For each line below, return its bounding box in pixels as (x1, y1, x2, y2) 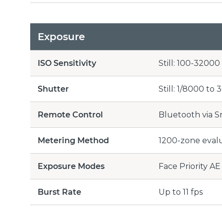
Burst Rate (38, 187, 81, 197)
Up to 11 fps (159, 187, 203, 197)
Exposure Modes (38, 162, 105, 171)
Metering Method (38, 136, 109, 145)
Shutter (38, 84, 69, 94)
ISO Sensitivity (38, 58, 96, 68)
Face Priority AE (159, 162, 221, 171)
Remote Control (38, 110, 103, 119)
